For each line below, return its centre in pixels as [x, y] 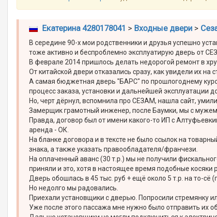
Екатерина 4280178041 [84, 28]
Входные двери [163, 28]
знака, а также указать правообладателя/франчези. [114, 149]
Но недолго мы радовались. [74, 188]
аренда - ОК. [49, 130]
